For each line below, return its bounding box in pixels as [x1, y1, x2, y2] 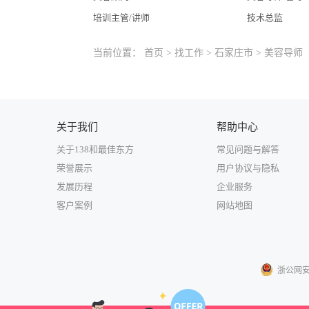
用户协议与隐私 [217, 163, 279, 173]
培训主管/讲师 [93, 12, 150, 23]
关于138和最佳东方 [57, 144, 134, 154]
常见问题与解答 [217, 144, 279, 154]
